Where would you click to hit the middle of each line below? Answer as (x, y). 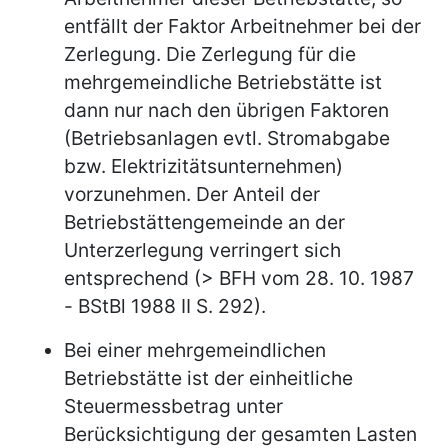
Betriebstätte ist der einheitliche (208, 377)
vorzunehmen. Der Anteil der (192, 193)
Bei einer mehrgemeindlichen (195, 349)
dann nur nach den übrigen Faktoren (226, 109)
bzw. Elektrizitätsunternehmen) (203, 165)
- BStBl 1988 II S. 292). (165, 305)
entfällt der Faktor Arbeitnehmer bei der (242, 25)
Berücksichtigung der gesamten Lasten (240, 433)
